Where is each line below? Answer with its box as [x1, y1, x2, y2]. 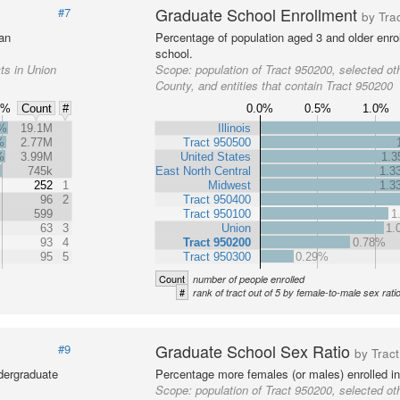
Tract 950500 [183, 135, 252, 149]
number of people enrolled [193, 272, 305, 286]
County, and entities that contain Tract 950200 [155, 77, 394, 94]
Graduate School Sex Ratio [155, 339, 355, 362]
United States [180, 149, 252, 163]
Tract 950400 [183, 192, 252, 206]
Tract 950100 [183, 206, 252, 221]
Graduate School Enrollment [155, 3, 362, 26]
